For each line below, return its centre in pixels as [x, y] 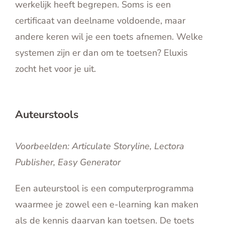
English [73, 12]
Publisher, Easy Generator [68, 162]
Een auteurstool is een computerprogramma [104, 189]
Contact [73, 35]
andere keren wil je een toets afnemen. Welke [109, 37]
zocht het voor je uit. [55, 69]
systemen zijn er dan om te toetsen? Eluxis [101, 53]
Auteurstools [47, 115]
